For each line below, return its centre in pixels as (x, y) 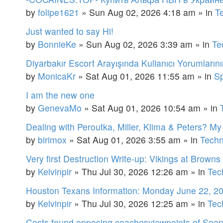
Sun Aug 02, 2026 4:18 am (142, 12)
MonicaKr (57, 76)
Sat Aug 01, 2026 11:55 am (140, 76)
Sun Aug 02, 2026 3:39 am (139, 44)
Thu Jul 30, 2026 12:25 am (135, 203)
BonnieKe (57, 44)
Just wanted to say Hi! (70, 31)
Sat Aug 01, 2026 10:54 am (146, 108)
